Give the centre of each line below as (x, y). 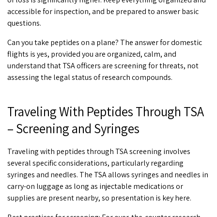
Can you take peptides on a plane (61, 43)
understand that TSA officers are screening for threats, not (103, 66)
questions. (24, 23)
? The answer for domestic (159, 43)
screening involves (159, 151)
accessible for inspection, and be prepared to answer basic (103, 12)
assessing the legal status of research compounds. (90, 77)
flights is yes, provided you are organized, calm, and (92, 54)
